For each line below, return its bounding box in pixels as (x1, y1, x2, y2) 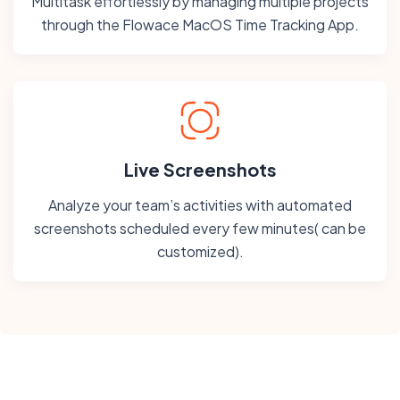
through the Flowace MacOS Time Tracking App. (41, 15, 359, 35)
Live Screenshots (123, 158, 277, 181)
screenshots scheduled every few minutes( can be (34, 219, 366, 238)
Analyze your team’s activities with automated (48, 196, 352, 215)
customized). (156, 242, 244, 262)
